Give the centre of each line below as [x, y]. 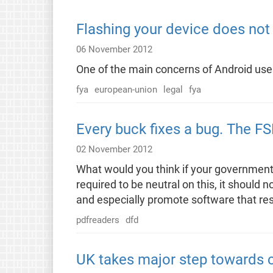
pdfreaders [97, 220]
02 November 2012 [114, 149]
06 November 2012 [114, 49]
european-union [126, 89]
